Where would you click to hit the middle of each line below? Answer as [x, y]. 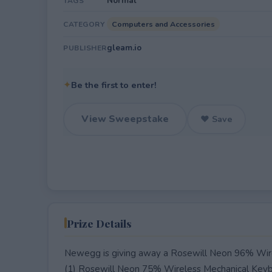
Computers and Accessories [163, 24]
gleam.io [124, 48]
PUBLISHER [85, 48]
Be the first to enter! [114, 85]
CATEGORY [84, 24]
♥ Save [216, 119]
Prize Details [99, 223]
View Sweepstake [125, 119]
